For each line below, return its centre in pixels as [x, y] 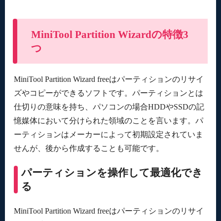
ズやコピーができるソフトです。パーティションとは [108, 93]
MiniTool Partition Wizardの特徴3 [110, 34]
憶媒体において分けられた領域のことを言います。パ [108, 120]
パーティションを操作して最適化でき [112, 173]
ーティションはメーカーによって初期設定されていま [108, 134]
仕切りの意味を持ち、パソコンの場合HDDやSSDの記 [109, 107]
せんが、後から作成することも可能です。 [89, 148]
